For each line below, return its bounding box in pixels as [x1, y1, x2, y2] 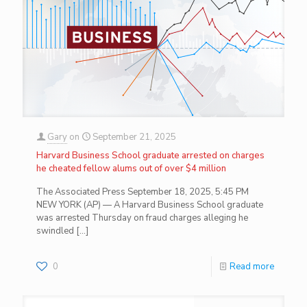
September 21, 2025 [93, 130, 176, 143]
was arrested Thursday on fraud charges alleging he [36, 211, 248, 224]
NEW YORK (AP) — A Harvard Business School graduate [36, 198, 263, 211]
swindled [36, 224, 74, 237]
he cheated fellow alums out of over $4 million [36, 162, 226, 175]
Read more [230, 260, 274, 273]
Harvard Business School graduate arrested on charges [36, 149, 265, 162]
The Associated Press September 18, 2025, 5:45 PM [36, 185, 249, 198]
